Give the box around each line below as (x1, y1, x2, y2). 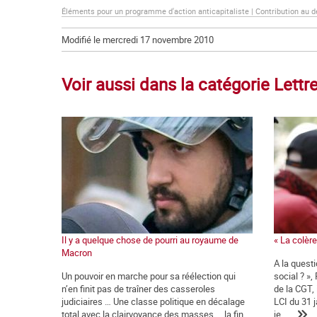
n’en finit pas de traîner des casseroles (62, 282, 215, 296)
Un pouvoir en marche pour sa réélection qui (62, 270, 236, 283)
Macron (62, 246, 92, 260)
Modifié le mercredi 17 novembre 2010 (62, 33, 214, 47)
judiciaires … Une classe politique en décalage (62, 295, 245, 309)
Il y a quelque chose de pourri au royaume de (62, 234, 238, 247)
